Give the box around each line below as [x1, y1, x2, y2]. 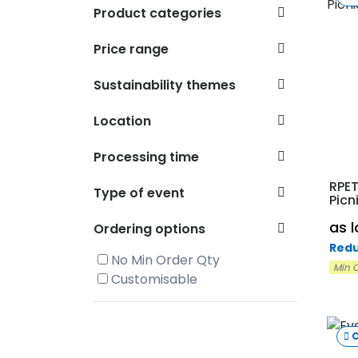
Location [93, 112, 151, 130]
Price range [93, 40, 169, 58]
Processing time [93, 148, 199, 166]
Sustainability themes [93, 76, 236, 94]
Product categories [93, 4, 221, 22]
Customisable [108, 270, 197, 288]
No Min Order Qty [108, 251, 220, 269]
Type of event [93, 184, 185, 202]
